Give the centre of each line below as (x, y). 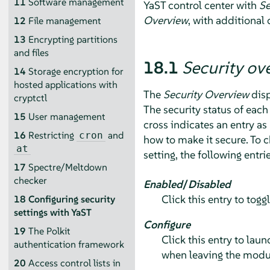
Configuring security (71, 199)
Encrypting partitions (73, 39)
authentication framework (69, 244)
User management (67, 116)
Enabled (163, 184)
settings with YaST (52, 212)
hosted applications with (65, 84)
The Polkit (49, 231)
